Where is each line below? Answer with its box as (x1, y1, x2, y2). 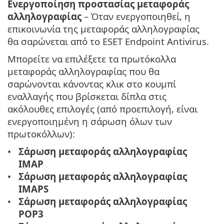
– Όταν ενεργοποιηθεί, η (81, 10, 190, 23)
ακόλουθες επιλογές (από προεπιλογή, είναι (7, 102, 197, 115)
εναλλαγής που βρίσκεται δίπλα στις (7, 90, 166, 103)
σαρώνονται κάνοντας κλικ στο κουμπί (7, 77, 176, 90)
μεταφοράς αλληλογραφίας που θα (7, 65, 159, 78)
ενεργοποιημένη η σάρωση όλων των (7, 115, 172, 128)
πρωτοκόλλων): (7, 127, 75, 140)
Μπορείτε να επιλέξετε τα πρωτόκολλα (7, 52, 176, 65)
